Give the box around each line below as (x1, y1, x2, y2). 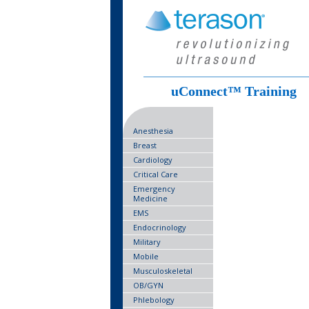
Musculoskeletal (133, 266, 192, 276)
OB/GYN (133, 280, 163, 290)
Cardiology (133, 154, 172, 165)
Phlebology (133, 295, 175, 305)
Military (133, 237, 161, 247)
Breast (133, 140, 157, 150)
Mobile (133, 251, 159, 261)
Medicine (133, 193, 168, 203)
